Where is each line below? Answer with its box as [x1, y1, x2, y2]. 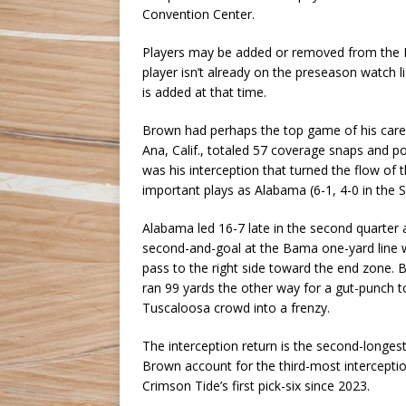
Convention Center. [142, 5, 255, 24]
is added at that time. [142, 83, 266, 101]
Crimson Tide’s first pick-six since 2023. [142, 377, 370, 395]
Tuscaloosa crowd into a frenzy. [142, 299, 330, 317]
